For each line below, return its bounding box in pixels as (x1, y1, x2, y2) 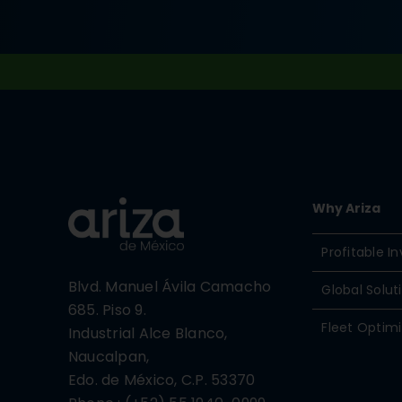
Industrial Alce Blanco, (68, 322, 228, 344)
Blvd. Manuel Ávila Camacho (68, 275, 272, 297)
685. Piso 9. (68, 299, 146, 320)
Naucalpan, (68, 345, 150, 367)
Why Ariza (312, 199, 381, 217)
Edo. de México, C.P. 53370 (68, 369, 256, 390)
